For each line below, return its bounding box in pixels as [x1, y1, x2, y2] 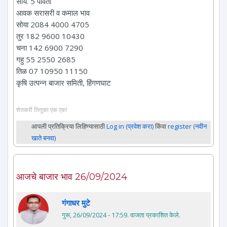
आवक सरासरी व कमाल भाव [16, 7, 90, 18]
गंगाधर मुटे [62, 198, 90, 208]
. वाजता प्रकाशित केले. [127, 210, 180, 220]
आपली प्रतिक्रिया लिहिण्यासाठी [31, 122, 106, 131]
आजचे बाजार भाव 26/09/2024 [16, 171, 127, 183]
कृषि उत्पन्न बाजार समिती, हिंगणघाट [16, 77, 111, 88]
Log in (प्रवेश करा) [106, 122, 154, 131]
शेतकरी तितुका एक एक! [16, 105, 67, 114]
